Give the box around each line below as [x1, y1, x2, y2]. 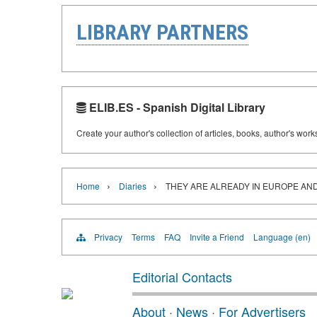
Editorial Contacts [132, 267, 232, 286]
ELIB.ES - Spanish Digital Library [86, 99, 265, 115]
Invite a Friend [190, 231, 244, 243]
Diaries [119, 180, 146, 192]
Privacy [94, 231, 122, 243]
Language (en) [253, 231, 311, 243]
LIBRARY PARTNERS [76, 20, 248, 45]
